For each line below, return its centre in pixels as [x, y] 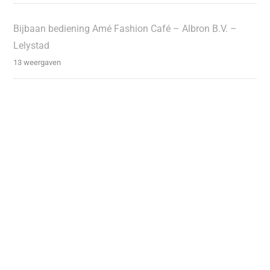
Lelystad [32, 45]
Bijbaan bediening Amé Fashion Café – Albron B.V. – [125, 28]
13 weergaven [37, 62]
